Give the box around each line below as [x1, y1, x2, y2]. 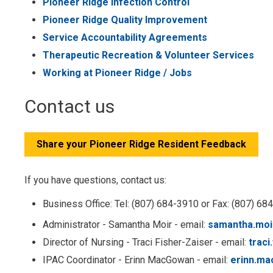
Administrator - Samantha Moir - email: [43, 219, 208, 231]
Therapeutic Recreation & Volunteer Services [43, 49, 255, 62]
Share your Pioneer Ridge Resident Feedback [37, 138, 247, 151]
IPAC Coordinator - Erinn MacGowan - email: [43, 254, 231, 266]
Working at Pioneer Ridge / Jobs [43, 67, 193, 79]
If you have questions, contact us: [24, 174, 167, 186]
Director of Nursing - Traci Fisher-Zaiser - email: [43, 236, 249, 249]
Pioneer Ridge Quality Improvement [43, 14, 208, 26]
